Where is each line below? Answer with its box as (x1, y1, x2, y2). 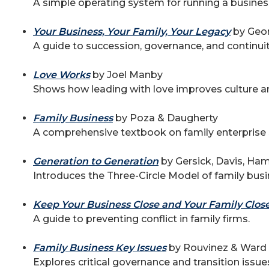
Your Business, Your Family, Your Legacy (33, 26, 231, 37)
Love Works (33, 69, 90, 80)
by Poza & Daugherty (113, 112, 218, 124)
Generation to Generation (33, 156, 159, 167)
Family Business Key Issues (33, 242, 166, 253)
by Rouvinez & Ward (166, 242, 267, 253)
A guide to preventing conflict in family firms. (33, 213, 250, 225)
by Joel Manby (90, 69, 163, 80)
